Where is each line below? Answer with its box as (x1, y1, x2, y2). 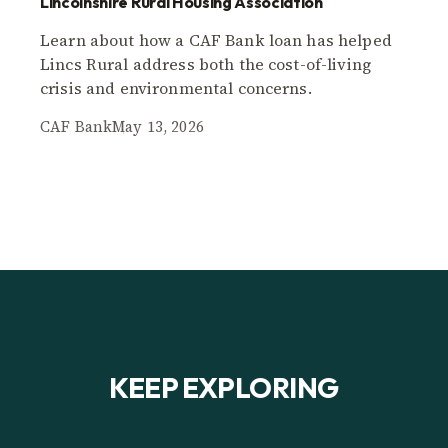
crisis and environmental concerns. (40, 77, 312, 100)
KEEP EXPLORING (109, 370, 339, 406)
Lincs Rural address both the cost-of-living (40, 53, 372, 76)
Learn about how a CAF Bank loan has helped (40, 29, 392, 52)
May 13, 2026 (112, 116, 204, 138)
